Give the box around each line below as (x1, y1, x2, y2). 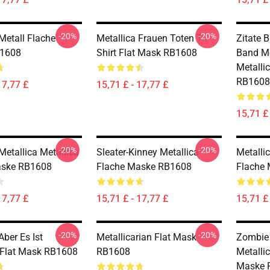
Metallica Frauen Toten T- (96, 33, 204, 44)
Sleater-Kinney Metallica (96, 146, 199, 158)
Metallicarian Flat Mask (96, 231, 196, 243)
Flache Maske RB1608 (96, 161, 192, 172)
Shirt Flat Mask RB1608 (96, 47, 197, 58)
